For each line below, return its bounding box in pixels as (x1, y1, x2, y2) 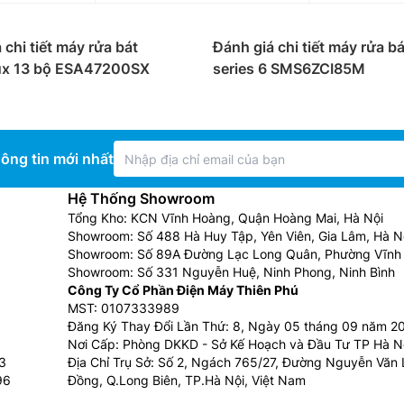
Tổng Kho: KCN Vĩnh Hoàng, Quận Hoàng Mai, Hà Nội (68, 210, 383, 225)
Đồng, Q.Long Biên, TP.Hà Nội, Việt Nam (68, 372, 306, 388)
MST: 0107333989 (68, 300, 179, 316)
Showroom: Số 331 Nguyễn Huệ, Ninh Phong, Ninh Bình (68, 264, 395, 280)
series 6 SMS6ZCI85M (213, 60, 365, 78)
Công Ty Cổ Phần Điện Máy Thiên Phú (68, 282, 298, 298)
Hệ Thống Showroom (68, 189, 215, 207)
